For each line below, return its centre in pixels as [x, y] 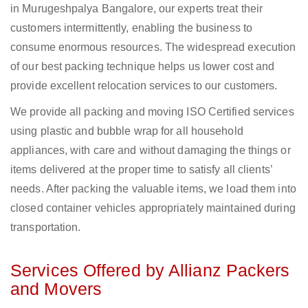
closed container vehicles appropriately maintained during [153, 208]
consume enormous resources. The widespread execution [153, 47]
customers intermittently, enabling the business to [132, 28]
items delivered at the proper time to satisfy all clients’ [141, 170]
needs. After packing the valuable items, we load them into [153, 189]
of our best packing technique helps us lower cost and [143, 67]
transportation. [46, 228]
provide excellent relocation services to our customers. [144, 86]
